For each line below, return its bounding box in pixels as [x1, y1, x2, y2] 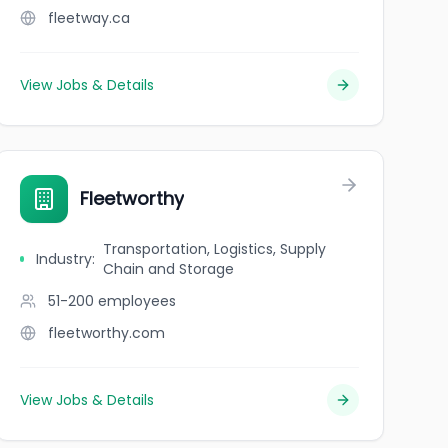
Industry [35, 249, 92, 269]
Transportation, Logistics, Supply [102, 239, 326, 259]
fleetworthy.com [47, 323, 165, 343]
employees [97, 291, 176, 311]
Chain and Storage [102, 259, 234, 279]
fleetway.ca [47, 8, 130, 28]
